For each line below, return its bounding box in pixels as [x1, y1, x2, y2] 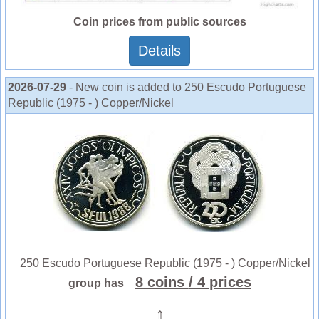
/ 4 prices [188, 273, 251, 290]
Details [138, 42, 181, 58]
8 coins [135, 273, 184, 290]
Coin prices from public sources [73, 15, 246, 28]
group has [68, 276, 132, 289]
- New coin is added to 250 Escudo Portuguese [69, 80, 306, 93]
